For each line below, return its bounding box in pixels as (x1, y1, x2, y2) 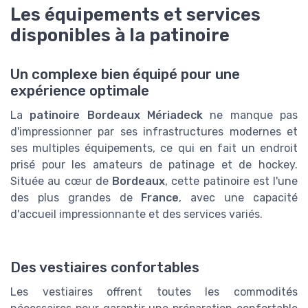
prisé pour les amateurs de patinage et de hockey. (10, 157, 298, 171)
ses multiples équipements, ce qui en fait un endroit (10, 141, 298, 155)
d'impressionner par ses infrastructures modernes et (10, 124, 298, 138)
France (141, 190, 179, 204)
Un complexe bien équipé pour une (10, 65, 240, 82)
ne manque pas (203, 108, 298, 122)
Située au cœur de (10, 174, 112, 188)
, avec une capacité (179, 190, 298, 204)
